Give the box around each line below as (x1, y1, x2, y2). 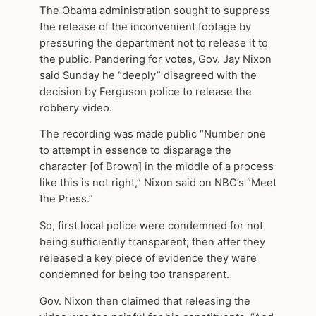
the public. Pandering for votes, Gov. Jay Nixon (39, 52, 272, 66)
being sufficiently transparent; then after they (39, 236, 265, 249)
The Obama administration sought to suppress (39, 4, 270, 17)
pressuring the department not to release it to (39, 36, 268, 49)
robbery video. (39, 101, 112, 114)
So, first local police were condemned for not (39, 219, 263, 233)
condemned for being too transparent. (39, 268, 229, 281)
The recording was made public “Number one (39, 128, 266, 141)
